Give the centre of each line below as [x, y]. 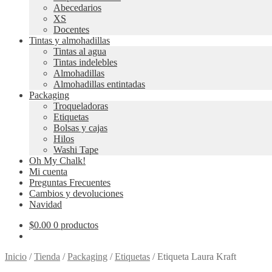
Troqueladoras [81, 106]
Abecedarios [77, 8]
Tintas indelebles [85, 62]
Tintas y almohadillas [70, 40]
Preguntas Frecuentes [70, 182]
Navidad [46, 204]
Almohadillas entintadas [99, 84]
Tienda [47, 257]
